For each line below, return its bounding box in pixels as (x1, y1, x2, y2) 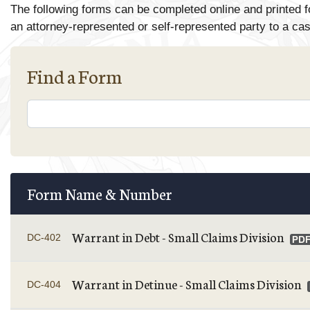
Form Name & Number (27, 183, 172, 204)
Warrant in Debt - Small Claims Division (72, 228, 284, 246)
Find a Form (27, 62, 122, 89)
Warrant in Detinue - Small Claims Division (72, 275, 302, 293)
